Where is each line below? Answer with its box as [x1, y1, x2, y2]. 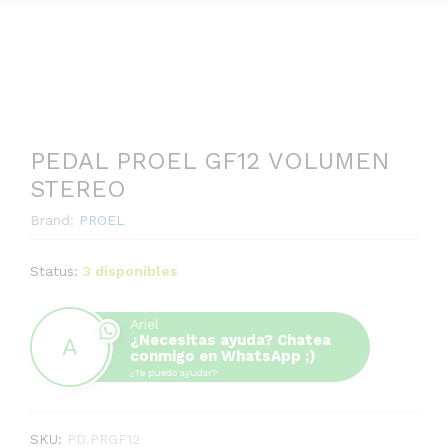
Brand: [30, 212, 79, 228]
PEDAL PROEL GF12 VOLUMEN [30, 147, 390, 175]
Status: [30, 263, 78, 279]
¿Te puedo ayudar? [130, 367, 217, 378]
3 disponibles [83, 263, 178, 279]
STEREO [30, 175, 126, 203]
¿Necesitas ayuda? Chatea [130, 331, 331, 349]
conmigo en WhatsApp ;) [130, 347, 316, 365]
